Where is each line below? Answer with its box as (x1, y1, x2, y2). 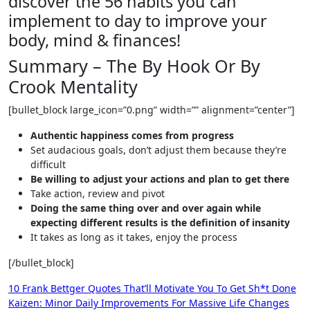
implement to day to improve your (8, 9, 267, 32)
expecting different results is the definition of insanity (30, 215, 290, 229)
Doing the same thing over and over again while (30, 201, 261, 215)
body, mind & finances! (8, 28, 181, 51)
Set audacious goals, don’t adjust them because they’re (30, 143, 286, 156)
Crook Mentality (8, 74, 138, 98)
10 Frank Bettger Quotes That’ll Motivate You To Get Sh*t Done (8, 281, 296, 295)
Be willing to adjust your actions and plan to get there (30, 172, 289, 185)
